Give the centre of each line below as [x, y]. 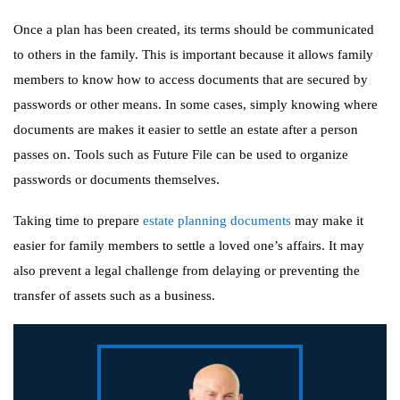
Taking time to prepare [78, 221]
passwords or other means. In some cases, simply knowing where [196, 104]
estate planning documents [217, 221]
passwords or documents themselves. [117, 179]
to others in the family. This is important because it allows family [193, 54]
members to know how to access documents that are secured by [191, 79]
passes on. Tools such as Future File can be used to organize [181, 154]
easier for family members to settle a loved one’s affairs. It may [189, 246]
